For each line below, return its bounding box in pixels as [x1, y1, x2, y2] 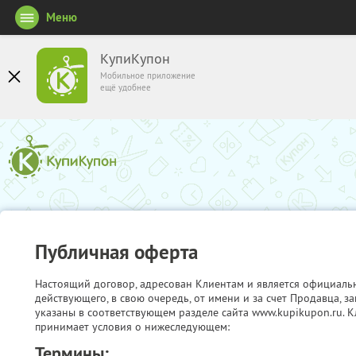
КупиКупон [100, 50, 170, 68]
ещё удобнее [100, 82, 151, 93]
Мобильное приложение [100, 70, 195, 81]
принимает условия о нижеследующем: [35, 319, 230, 334]
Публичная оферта [35, 238, 198, 265]
